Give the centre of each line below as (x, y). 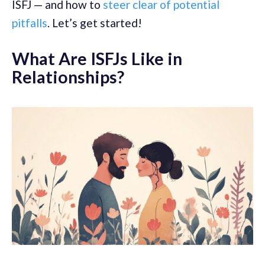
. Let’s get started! (95, 22)
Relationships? (68, 77)
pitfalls (30, 22)
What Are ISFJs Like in (97, 58)
